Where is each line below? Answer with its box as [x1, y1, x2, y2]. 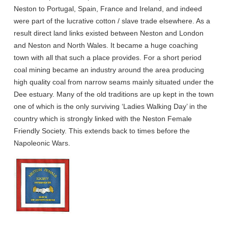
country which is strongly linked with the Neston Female [14, 115, 192, 123]
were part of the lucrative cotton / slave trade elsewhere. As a [14, 17, 210, 25]
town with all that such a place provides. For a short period [14, 53, 202, 62]
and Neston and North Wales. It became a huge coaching [14, 41, 198, 50]
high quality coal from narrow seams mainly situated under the [14, 78, 214, 87]
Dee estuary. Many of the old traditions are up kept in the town [14, 90, 214, 99]
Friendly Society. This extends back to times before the [14, 127, 190, 135]
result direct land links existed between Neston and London [14, 29, 204, 38]
